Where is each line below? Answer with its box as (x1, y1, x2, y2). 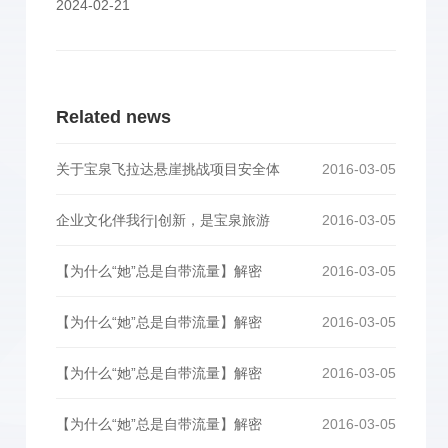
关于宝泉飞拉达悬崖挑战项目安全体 (56, 161, 280, 177)
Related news (56, 107, 171, 127)
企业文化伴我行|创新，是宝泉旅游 (56, 212, 270, 228)
